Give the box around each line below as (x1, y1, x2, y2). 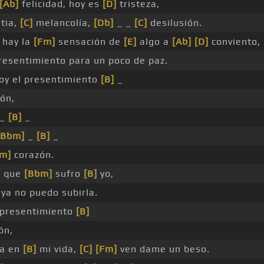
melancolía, (33, 17, 94, 29)
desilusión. (147, 17, 202, 29)
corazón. (11, 149, 54, 161)
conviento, (209, 36, 260, 48)
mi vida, (37, 243, 80, 255)
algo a (137, 36, 172, 48)
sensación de (55, 36, 124, 48)
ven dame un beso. (117, 243, 210, 255)
